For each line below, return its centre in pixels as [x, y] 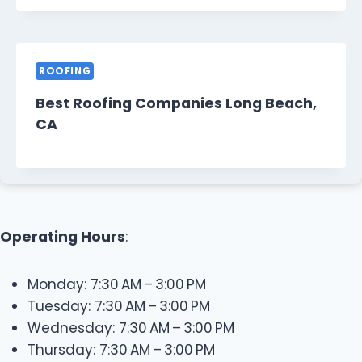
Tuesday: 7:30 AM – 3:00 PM [119, 306]
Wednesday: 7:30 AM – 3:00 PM [131, 328]
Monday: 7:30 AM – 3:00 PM [117, 284]
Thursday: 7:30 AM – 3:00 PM [121, 349]
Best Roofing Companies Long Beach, [176, 103]
